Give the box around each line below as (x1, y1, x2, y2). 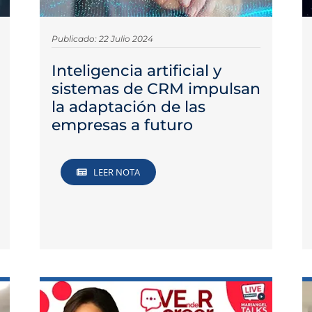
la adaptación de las (51, 97, 205, 116)
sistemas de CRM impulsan (51, 79, 260, 98)
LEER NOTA (93, 166, 141, 179)
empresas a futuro (51, 115, 193, 134)
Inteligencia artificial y (51, 61, 221, 80)
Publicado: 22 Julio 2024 (51, 33, 153, 44)
